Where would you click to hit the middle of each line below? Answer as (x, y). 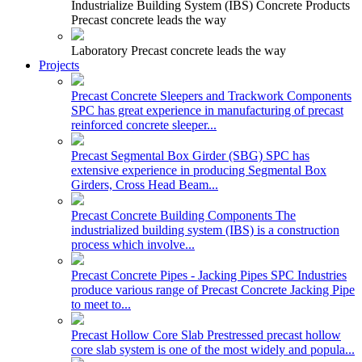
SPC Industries (309, 275)
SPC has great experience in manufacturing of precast (207, 110)
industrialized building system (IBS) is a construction (205, 230)
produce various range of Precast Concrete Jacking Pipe (213, 290)
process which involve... (133, 244)
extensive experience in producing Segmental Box (199, 170)
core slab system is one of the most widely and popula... (213, 349)
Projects (59, 65)
